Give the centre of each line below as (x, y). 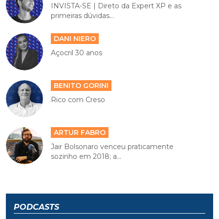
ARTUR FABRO (80, 133)
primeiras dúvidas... (83, 16)
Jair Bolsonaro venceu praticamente (112, 147)
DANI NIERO (75, 39)
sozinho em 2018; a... (86, 157)
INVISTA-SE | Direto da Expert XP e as (116, 6)
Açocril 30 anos (77, 53)
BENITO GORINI (81, 86)
